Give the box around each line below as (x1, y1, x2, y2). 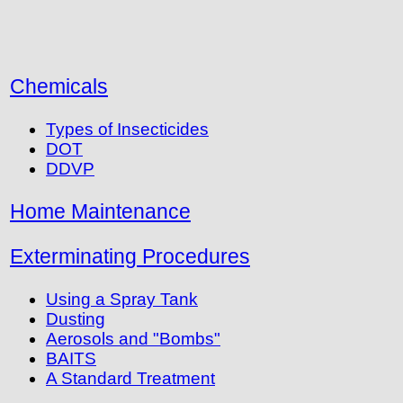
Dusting (46, 309, 105, 329)
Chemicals (10, 75, 108, 98)
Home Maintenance (10, 200, 191, 224)
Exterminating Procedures (10, 245, 250, 269)
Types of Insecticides (46, 120, 209, 139)
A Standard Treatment (46, 369, 215, 389)
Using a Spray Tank (46, 290, 198, 309)
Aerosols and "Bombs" (46, 329, 220, 349)
